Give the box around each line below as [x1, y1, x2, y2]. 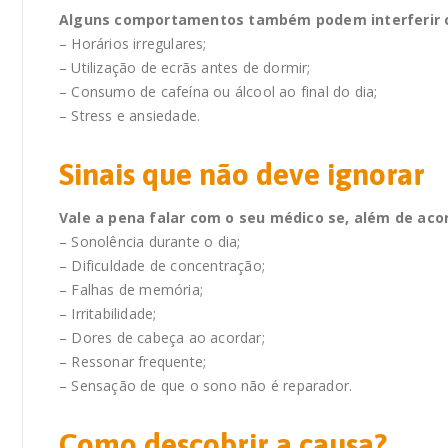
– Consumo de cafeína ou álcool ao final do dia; [59, 82, 378, 102]
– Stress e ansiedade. [59, 106, 201, 126]
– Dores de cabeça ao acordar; [59, 328, 265, 348]
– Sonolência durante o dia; [59, 232, 241, 252]
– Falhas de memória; [59, 280, 203, 300]
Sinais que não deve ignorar [59, 157, 425, 192]
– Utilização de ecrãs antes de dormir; [59, 58, 311, 78]
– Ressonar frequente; [59, 352, 207, 372]
